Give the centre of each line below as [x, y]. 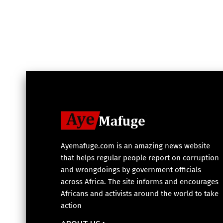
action [71, 206]
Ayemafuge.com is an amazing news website [135, 146]
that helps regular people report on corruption [140, 158]
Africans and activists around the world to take [140, 194]
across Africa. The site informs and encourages [140, 182]
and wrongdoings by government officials [131, 170]
